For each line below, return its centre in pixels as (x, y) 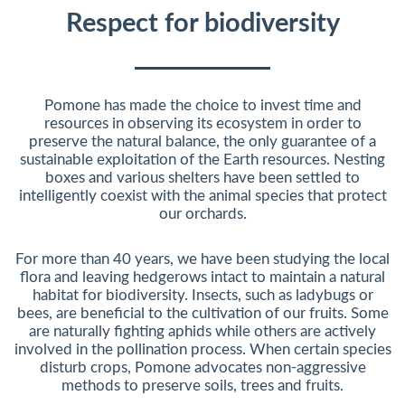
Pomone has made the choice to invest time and (202, 105)
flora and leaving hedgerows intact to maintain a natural (202, 277)
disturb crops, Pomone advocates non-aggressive (202, 367)
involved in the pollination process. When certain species (202, 349)
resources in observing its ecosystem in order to (202, 123)
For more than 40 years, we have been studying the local (202, 259)
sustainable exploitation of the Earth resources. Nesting (202, 160)
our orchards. (202, 214)
